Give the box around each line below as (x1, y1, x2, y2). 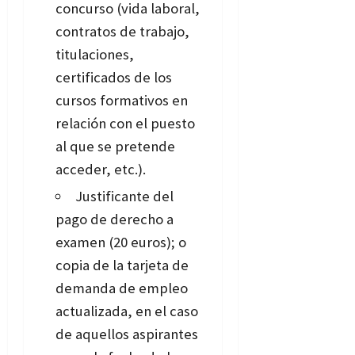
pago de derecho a (55, 210, 174, 229)
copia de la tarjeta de (55, 256, 189, 275)
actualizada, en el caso (55, 302, 198, 321)
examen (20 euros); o (55, 233, 186, 252)
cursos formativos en (55, 91, 188, 110)
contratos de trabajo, (55, 22, 189, 41)
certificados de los (55, 68, 172, 87)
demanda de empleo (55, 279, 188, 298)
